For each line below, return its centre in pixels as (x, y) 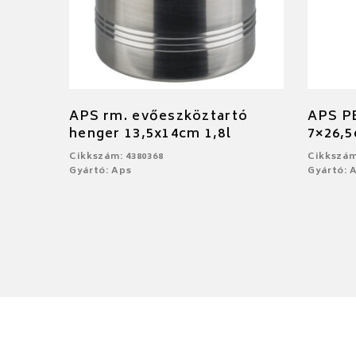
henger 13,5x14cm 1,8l (150, 134)
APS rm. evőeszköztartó (159, 116)
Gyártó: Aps (101, 171)
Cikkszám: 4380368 (116, 157)
